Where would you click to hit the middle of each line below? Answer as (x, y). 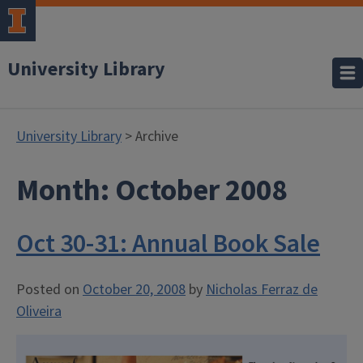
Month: (66, 191)
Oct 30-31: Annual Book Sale (168, 244)
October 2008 (201, 191)
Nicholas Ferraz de (262, 290)
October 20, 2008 (134, 290)
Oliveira (39, 312)
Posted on (49, 290)
